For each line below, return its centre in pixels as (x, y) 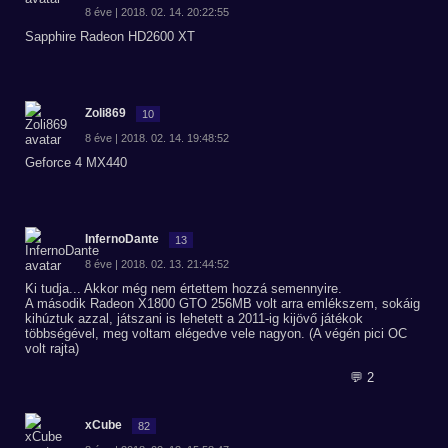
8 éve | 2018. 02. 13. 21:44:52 (157, 264)
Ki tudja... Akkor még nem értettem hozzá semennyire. (183, 288)
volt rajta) (52, 348)
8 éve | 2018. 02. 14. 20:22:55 (157, 12)
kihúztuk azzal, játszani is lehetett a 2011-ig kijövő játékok (194, 318)
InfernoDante (122, 239)
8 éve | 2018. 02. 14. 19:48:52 (157, 138)
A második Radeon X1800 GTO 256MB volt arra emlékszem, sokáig (222, 303)
